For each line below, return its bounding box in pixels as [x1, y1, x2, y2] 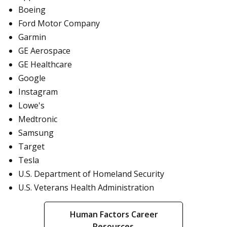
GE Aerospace [18, 45, 70, 57]
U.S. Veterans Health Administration [18, 182, 154, 194]
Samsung [18, 127, 54, 139]
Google [18, 72, 46, 84]
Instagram [18, 86, 58, 98]
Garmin [18, 31, 46, 43]
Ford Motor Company [18, 18, 100, 29]
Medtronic [18, 113, 57, 125]
